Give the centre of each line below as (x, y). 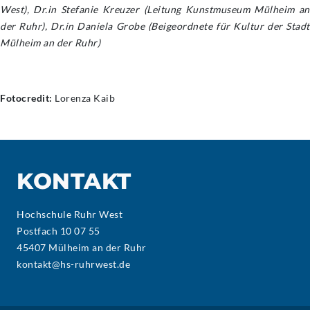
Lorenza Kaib (83, 98)
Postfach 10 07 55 (58, 231)
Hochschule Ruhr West (70, 214)
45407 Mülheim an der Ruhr (82, 247)
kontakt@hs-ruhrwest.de (73, 264)
